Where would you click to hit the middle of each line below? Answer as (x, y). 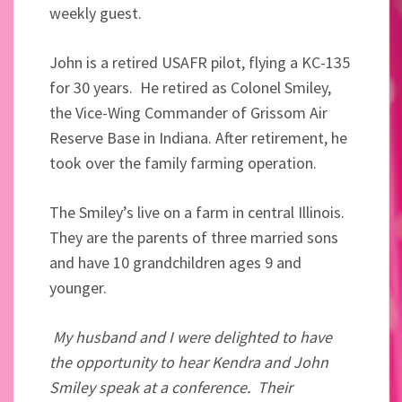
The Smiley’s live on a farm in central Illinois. (197, 212)
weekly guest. (96, 13)
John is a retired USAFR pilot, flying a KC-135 (200, 62)
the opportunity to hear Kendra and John (189, 362)
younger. (78, 288)
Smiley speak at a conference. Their (171, 387)
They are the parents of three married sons (194, 237)
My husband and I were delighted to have (191, 337)
